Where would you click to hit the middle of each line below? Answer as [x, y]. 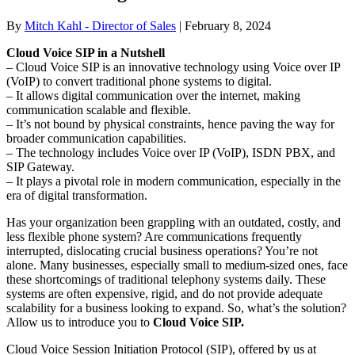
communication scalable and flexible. [99, 109]
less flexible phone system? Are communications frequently [154, 236]
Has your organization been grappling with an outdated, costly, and [174, 222]
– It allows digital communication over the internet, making [153, 95]
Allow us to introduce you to [80, 322]
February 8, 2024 [228, 25]
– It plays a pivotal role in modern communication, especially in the [174, 181]
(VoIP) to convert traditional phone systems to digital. [139, 81]
